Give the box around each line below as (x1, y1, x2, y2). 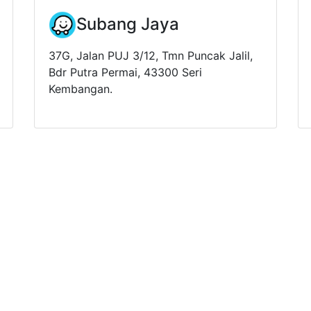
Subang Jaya (76, 13, 179, 34)
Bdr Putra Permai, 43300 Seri (49, 65, 202, 79)
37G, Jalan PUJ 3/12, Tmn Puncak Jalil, (49, 48, 253, 62)
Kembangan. (49, 81, 112, 96)
